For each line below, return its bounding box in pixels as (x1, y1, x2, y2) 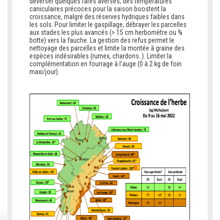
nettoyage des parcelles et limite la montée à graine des (29, 44, 185, 53)
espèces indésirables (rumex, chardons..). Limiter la (29, 52, 172, 60)
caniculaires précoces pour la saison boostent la (29, 5, 166, 13)
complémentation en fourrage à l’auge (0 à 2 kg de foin (29, 60, 182, 68)
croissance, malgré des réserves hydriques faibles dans (29, 13, 185, 21)
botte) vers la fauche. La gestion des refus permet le (29, 36, 174, 45)
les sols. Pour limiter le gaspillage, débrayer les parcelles (29, 21, 187, 29)
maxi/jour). (29, 68, 59, 76)
